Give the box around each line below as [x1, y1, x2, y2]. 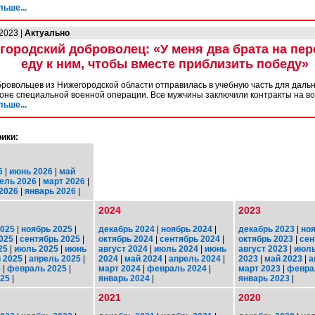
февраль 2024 [147, 263, 207, 274]
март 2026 [43, 176, 85, 186]
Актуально [25, 28, 70, 39]
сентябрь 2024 [160, 233, 220, 244]
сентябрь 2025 [20, 233, 80, 244]
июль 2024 [154, 243, 198, 254]
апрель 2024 [169, 253, 221, 264]
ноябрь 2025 [21, 224, 72, 234]
